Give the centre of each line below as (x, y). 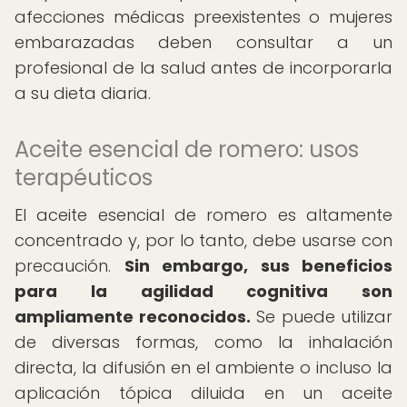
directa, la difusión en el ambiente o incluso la (203, 367)
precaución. (69, 266)
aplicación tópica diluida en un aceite (203, 393)
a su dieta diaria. (83, 93)
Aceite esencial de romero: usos (187, 149)
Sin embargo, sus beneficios (258, 266)
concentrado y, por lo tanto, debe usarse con (203, 240)
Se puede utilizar (321, 317)
